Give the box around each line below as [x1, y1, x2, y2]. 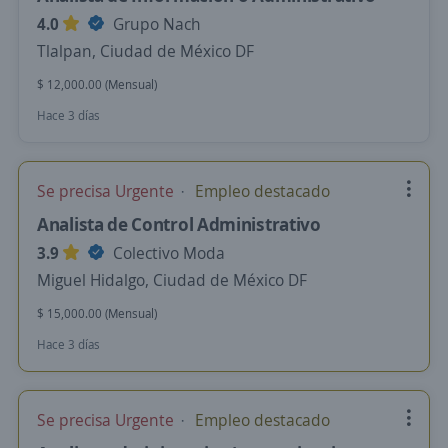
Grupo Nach [109, 13, 201, 35]
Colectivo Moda [109, 242, 225, 264]
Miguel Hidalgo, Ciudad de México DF [37, 269, 307, 291]
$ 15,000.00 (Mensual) [37, 305, 157, 322]
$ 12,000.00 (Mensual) [37, 76, 157, 93]
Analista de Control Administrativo [37, 212, 321, 236]
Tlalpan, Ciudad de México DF [37, 40, 254, 62]
